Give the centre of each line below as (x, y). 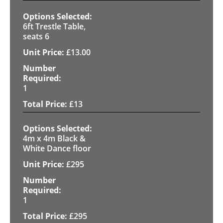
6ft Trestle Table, (54, 26)
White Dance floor (57, 148)
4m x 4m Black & (54, 138)
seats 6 (36, 36)
